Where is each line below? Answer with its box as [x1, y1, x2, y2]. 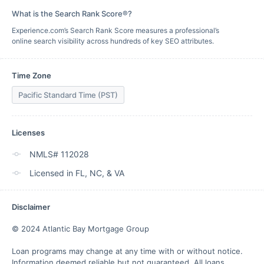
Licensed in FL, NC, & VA [29, 168, 124, 178]
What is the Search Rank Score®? [12, 9, 132, 18]
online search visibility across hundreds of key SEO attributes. [12, 37, 214, 45]
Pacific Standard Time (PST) [18, 90, 118, 100]
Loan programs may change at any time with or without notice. [12, 246, 243, 256]
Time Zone [12, 71, 51, 80]
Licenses [12, 128, 45, 137]
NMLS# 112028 [29, 149, 89, 159]
